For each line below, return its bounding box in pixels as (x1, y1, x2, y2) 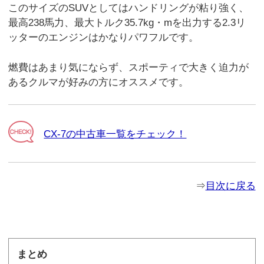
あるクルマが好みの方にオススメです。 (8, 76, 189, 88)
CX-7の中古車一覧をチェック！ (44, 128, 187, 140)
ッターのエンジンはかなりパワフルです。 (8, 32, 199, 44)
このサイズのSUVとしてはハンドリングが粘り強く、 (8, 2, 249, 14)
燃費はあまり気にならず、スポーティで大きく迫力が (8, 61, 249, 73)
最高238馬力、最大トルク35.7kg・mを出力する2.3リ (8, 17, 246, 29)
